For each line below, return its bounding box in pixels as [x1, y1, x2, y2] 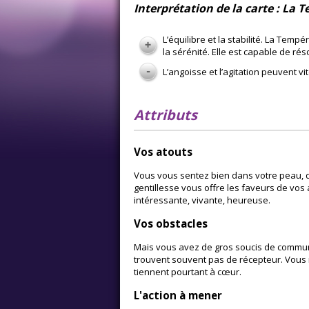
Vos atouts [134, 144, 192, 159]
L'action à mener [134, 288, 222, 303]
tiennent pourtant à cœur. [134, 266, 241, 279]
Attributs [134, 105, 197, 124]
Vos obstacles [134, 217, 208, 230]
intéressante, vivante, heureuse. [134, 193, 270, 206]
